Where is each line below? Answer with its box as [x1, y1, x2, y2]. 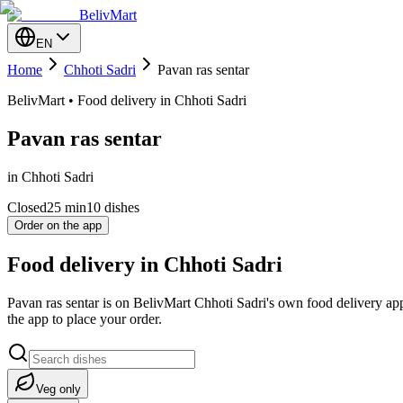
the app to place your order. [7, 310, 162, 327]
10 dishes [86, 199, 139, 215]
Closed [7, 199, 47, 215]
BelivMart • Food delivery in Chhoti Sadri [7, 93, 246, 108]
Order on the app [14, 218, 102, 232]
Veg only [36, 381, 81, 396]
